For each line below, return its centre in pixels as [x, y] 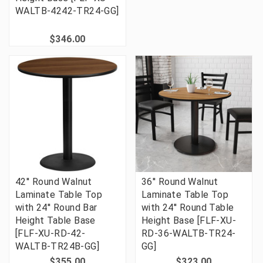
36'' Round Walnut [180, 182]
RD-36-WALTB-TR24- [189, 234]
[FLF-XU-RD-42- [50, 234]
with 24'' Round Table [188, 208]
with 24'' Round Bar [56, 208]
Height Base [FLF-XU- [189, 221]
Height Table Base [55, 221]
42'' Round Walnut [54, 182]
